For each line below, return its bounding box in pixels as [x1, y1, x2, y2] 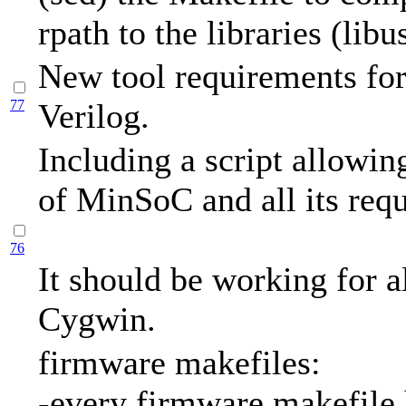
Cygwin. [38, 300, 156, 339]
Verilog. [38, 97, 150, 136]
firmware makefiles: [38, 343, 321, 382]
